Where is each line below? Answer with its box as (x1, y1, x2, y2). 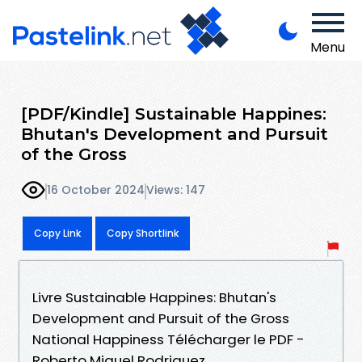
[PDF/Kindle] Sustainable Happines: (21, 103, 326, 124)
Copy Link (34, 225, 81, 240)
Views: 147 (146, 182, 205, 199)
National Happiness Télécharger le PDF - (32, 329, 305, 349)
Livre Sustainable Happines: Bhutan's (32, 287, 276, 307)
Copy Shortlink (107, 225, 179, 240)
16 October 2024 (47, 182, 145, 199)
